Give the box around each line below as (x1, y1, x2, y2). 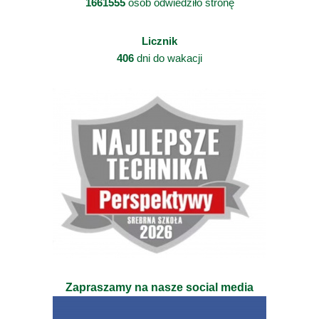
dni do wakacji (134, 51, 202, 64)
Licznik (142, 34, 177, 47)
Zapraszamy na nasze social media (66, 281, 253, 293)
